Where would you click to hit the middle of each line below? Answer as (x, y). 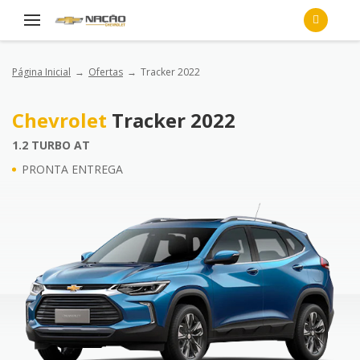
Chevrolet (62, 120)
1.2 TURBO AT (51, 145)
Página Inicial (41, 72)
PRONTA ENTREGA (72, 169)
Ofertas (105, 72)
